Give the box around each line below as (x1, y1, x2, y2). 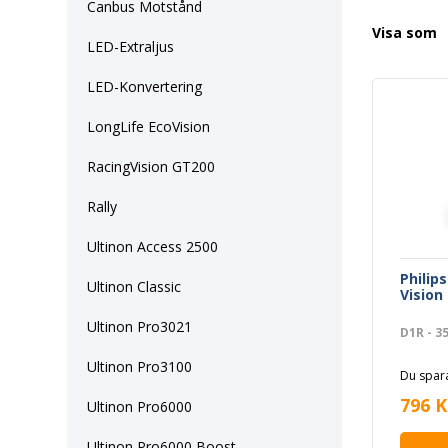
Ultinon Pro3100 (87, 357, 192, 376)
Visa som (372, 22, 437, 42)
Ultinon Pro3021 (87, 317, 192, 336)
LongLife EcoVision (87, 117, 210, 136)
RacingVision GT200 (87, 157, 215, 176)
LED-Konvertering (87, 77, 202, 96)
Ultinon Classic (87, 277, 181, 296)
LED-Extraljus (87, 37, 174, 56)
